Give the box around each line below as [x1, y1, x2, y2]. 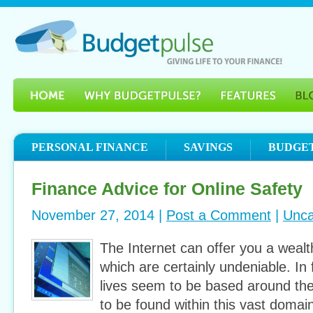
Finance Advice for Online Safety [31, 179, 303, 198]
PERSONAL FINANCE [31, 141, 148, 153]
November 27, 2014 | [31, 208, 166, 223]
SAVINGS [184, 141, 233, 153]
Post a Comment [166, 208, 271, 223]
